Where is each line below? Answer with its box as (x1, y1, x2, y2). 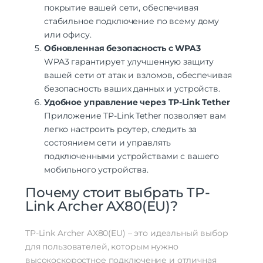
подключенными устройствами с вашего (44, 150, 220, 161)
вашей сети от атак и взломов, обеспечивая (44, 69, 232, 80)
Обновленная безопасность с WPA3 (44, 42, 201, 53)
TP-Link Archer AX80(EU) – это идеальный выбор (25, 227, 228, 238)
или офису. (44, 29, 92, 40)
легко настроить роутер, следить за (44, 123, 197, 134)
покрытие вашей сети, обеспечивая (44, 2, 198, 13)
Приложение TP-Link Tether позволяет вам (44, 110, 226, 121)
